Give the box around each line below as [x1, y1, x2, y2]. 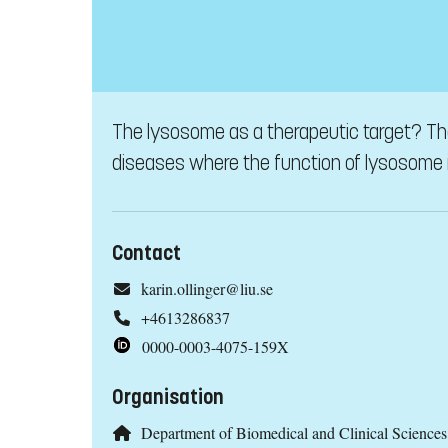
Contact [112, 241, 181, 267]
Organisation [112, 384, 224, 410]
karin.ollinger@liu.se [140, 278, 273, 300]
